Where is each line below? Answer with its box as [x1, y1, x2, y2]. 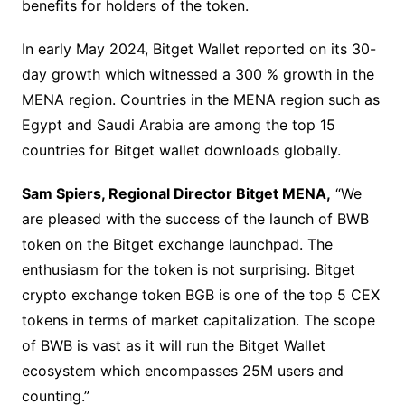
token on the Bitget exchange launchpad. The [21, 235, 333, 254]
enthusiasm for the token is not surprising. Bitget [21, 260, 355, 279]
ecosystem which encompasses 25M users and [21, 362, 344, 381]
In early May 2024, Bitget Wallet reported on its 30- [21, 40, 376, 59]
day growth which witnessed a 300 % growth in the [21, 65, 374, 84]
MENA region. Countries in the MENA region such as [21, 90, 380, 109]
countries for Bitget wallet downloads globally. [21, 141, 341, 160]
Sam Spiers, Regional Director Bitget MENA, [21, 184, 331, 203]
